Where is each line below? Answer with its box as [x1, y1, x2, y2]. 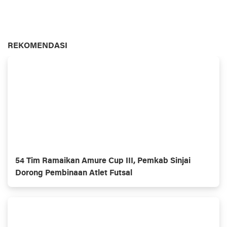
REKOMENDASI [8, 42, 67, 50]
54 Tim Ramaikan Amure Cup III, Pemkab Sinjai [15, 157, 191, 165]
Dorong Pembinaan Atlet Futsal [15, 169, 132, 177]
